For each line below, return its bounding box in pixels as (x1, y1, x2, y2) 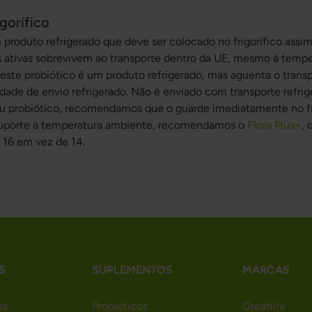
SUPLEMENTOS (92, 263, 173, 276)
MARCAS (242, 263, 290, 276)
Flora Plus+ (247, 118, 302, 132)
